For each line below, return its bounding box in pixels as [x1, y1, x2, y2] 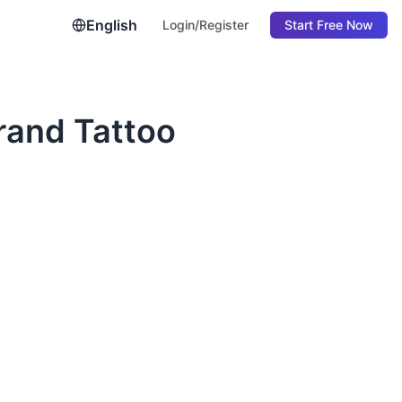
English [86, 16, 137, 34]
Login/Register [162, 17, 249, 32]
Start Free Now [284, 17, 373, 32]
